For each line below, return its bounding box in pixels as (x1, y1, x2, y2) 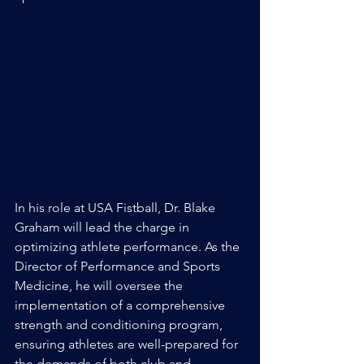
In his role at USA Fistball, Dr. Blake (15, 200, 219, 215)
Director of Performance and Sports (15, 258, 223, 274)
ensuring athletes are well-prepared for (15, 336, 241, 352)
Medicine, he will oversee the (15, 278, 186, 293)
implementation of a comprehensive (15, 297, 228, 313)
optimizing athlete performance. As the (15, 239, 243, 254)
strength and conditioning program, (15, 317, 226, 332)
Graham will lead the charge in (15, 219, 193, 235)
